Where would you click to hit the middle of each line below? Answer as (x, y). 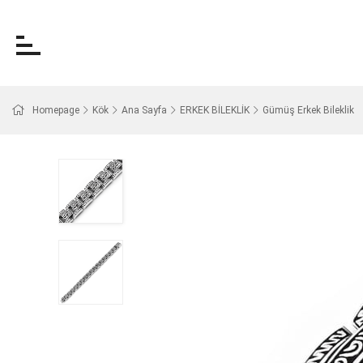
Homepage (56, 110)
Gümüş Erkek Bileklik (308, 110)
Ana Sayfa (144, 110)
